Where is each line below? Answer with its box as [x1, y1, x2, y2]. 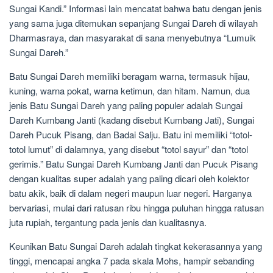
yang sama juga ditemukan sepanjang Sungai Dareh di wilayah [9, 16, 258, 30]
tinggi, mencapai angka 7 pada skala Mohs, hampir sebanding [9, 254, 254, 268]
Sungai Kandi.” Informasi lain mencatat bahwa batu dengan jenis [9, 2, 262, 15]
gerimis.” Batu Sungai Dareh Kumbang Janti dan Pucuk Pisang [9, 157, 258, 171]
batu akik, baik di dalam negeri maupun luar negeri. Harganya [9, 186, 252, 200]
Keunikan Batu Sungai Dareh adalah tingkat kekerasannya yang [9, 239, 262, 253]
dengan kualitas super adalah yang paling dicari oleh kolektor [9, 172, 249, 185]
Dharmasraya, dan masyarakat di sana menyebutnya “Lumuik [9, 31, 256, 44]
